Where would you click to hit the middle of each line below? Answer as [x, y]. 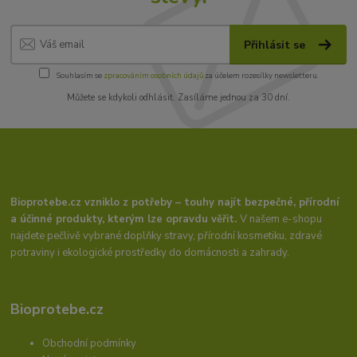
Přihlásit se [277, 45]
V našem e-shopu [281, 219]
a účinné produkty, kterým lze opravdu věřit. [126, 219]
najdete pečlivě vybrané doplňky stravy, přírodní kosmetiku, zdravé [167, 235]
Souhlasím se [79, 75]
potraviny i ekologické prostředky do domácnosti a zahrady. [150, 252]
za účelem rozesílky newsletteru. [261, 75]
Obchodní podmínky [90, 343]
